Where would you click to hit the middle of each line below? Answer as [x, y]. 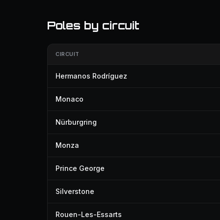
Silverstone [75, 191]
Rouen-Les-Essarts [89, 214]
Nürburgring [76, 122]
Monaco [69, 99]
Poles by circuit [93, 25]
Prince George [80, 168]
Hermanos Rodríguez [91, 76]
